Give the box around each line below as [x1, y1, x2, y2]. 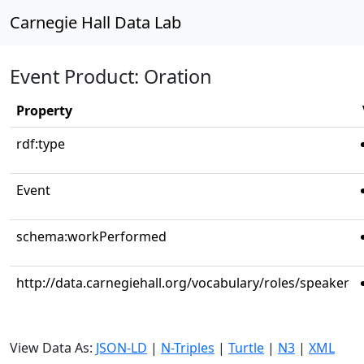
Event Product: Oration [10, 63, 212, 89]
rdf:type [16, 135, 65, 153]
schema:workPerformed [16, 227, 167, 245]
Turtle [228, 339, 264, 357]
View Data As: [10, 339, 96, 357]
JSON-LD [96, 339, 147, 357]
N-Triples [161, 339, 214, 357]
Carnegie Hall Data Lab [10, 11, 181, 33]
